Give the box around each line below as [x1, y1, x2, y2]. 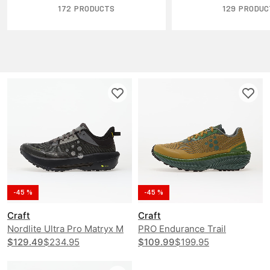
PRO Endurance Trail [138, 222, 226, 234]
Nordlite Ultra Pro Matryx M [7, 222, 124, 234]
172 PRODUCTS [58, 3, 115, 13]
